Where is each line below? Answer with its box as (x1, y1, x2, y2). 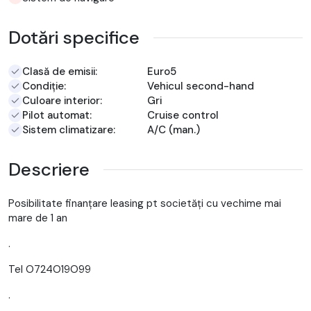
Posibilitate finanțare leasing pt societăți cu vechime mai (8, 196, 281, 210)
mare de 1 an (8, 210, 67, 225)
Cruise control (147, 108, 219, 122)
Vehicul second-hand (147, 78, 254, 93)
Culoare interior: (22, 93, 102, 108)
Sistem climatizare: (22, 122, 115, 137)
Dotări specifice (8, 25, 140, 49)
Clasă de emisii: (22, 64, 97, 78)
